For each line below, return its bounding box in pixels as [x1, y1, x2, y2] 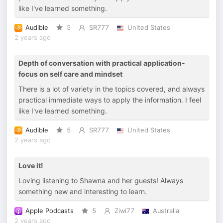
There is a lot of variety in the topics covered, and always [18, 85, 205, 93]
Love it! [18, 161, 43, 170]
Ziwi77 [114, 207, 134, 215]
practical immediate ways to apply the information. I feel [18, 96, 201, 104]
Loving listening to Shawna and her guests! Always [18, 176, 183, 185]
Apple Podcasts [25, 207, 74, 215]
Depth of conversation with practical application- [18, 59, 185, 67]
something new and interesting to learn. [18, 187, 147, 196]
